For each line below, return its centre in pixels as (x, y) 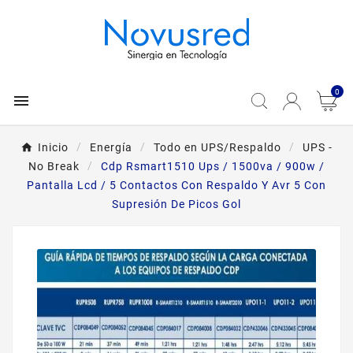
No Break (54, 166)
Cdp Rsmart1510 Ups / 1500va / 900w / (213, 166)
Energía (111, 147)
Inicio (53, 147)
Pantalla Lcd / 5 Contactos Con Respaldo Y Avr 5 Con (176, 185)
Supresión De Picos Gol (176, 204)
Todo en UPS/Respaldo (217, 147)
